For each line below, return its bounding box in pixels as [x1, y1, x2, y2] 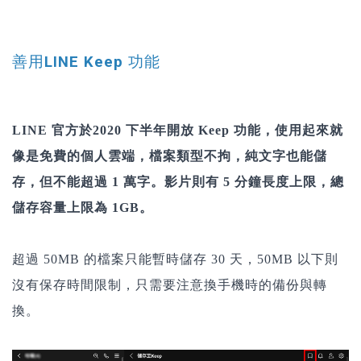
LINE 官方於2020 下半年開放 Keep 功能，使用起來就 [12, 123, 343, 138]
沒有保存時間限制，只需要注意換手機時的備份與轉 [12, 278, 327, 293]
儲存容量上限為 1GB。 [12, 201, 153, 215]
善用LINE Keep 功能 [12, 52, 160, 71]
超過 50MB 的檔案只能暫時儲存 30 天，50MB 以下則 [12, 252, 338, 267]
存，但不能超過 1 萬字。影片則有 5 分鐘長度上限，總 [12, 175, 344, 189]
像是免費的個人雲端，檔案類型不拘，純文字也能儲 [12, 149, 327, 164]
